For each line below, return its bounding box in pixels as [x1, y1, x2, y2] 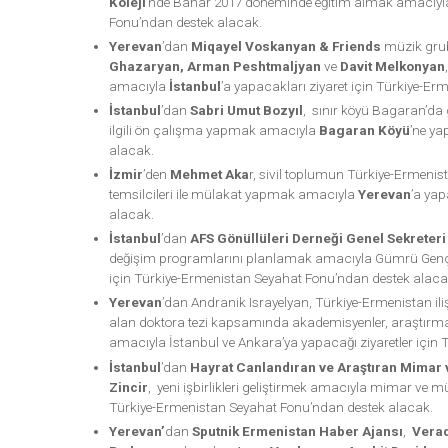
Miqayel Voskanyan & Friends [190, 38, 381, 55]
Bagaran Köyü [318, 122, 410, 139]
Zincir [108, 378, 148, 395]
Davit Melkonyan [339, 58, 445, 75]
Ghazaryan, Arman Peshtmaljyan [108, 58, 321, 75]
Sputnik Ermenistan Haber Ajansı [191, 422, 403, 439]
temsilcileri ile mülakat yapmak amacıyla [108, 186, 358, 203]
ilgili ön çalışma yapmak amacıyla [108, 122, 319, 139]
